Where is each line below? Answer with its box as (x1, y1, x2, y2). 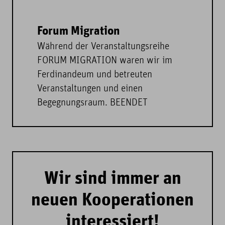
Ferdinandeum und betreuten (37, 70, 152, 80)
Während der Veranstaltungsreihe (37, 42, 169, 52)
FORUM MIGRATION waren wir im (37, 56, 172, 66)
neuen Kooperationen (31, 191, 194, 211)
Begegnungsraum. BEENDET (37, 98, 148, 108)
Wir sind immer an (44, 169, 181, 189)
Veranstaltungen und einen (37, 84, 143, 94)
